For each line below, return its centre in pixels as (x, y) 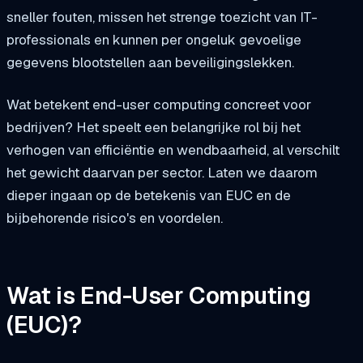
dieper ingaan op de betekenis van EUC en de (149, 196)
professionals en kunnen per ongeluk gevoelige (154, 40)
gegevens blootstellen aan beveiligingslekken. (150, 63)
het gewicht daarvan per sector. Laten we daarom (162, 173)
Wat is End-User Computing (159, 295)
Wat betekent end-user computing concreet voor (159, 105)
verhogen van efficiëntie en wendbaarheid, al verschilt (173, 150)
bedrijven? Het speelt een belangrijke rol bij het (154, 128)
